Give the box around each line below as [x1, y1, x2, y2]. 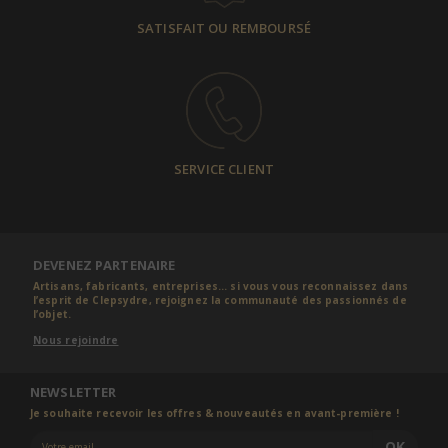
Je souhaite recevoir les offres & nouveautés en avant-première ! [30, 405, 399, 420]
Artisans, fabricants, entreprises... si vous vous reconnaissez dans [33, 278, 409, 293]
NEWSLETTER [30, 382, 117, 401]
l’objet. [33, 306, 71, 321]
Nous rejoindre [33, 332, 119, 347]
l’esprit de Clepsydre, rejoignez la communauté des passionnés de [33, 292, 407, 307]
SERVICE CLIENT [174, 159, 274, 178]
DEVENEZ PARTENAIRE [33, 255, 176, 274]
